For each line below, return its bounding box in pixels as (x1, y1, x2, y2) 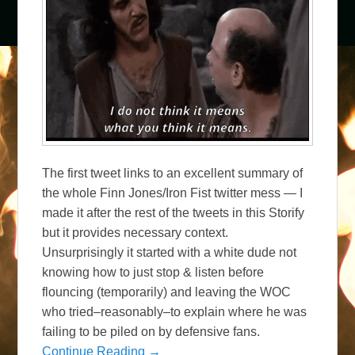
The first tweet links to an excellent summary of (42, 166, 303, 180)
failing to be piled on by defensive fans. (42, 324, 261, 338)
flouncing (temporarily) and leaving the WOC (42, 284, 292, 299)
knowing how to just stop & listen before (42, 265, 265, 279)
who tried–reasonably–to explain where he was (42, 304, 307, 319)
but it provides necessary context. (42, 225, 229, 239)
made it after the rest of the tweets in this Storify (42, 205, 305, 219)
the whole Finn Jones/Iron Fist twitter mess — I (42, 185, 303, 200)
